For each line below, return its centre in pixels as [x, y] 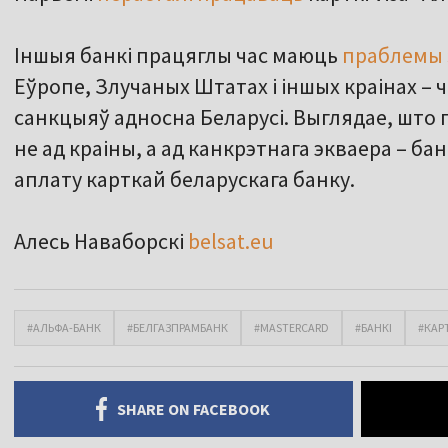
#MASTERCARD [291, 328]
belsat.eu [231, 241]
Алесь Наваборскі [101, 241]
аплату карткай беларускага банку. [184, 179]
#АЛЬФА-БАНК [64, 328]
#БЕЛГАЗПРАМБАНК [177, 328]
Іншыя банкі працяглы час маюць [178, 55]
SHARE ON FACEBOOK [194, 409]
